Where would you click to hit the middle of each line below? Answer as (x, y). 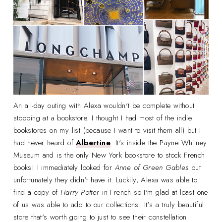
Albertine (93, 142)
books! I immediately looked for (64, 167)
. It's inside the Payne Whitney (159, 142)
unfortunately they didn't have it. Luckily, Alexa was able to (105, 180)
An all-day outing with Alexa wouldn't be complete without (104, 105)
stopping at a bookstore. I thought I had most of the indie (103, 118)
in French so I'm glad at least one (154, 192)
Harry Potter (80, 192)
